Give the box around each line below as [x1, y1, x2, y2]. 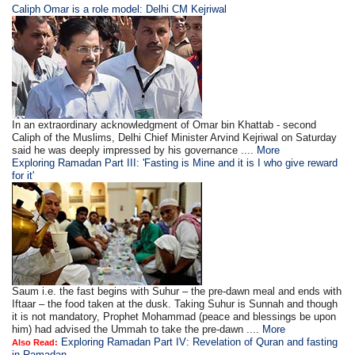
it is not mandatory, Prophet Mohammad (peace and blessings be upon [12, 311, 337, 323]
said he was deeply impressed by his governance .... [12, 144, 258, 157]
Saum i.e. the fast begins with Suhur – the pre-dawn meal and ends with [12, 285, 342, 298]
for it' [12, 170, 35, 182]
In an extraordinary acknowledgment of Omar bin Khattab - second [12, 119, 317, 132]
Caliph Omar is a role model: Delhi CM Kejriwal [12, 3, 227, 16]
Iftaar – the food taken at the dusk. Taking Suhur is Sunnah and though [12, 298, 338, 311]
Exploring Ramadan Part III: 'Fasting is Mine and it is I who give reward [12, 157, 338, 170]
